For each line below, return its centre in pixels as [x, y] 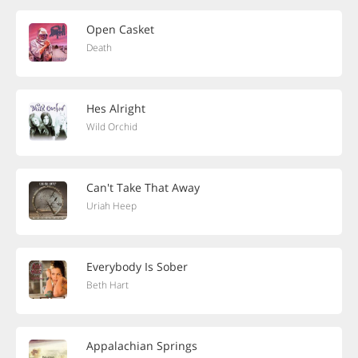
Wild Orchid [112, 127]
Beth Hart [107, 285]
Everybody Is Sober [137, 267]
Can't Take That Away [143, 187]
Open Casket [120, 29]
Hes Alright [116, 108]
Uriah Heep [111, 206]
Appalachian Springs [142, 346]
